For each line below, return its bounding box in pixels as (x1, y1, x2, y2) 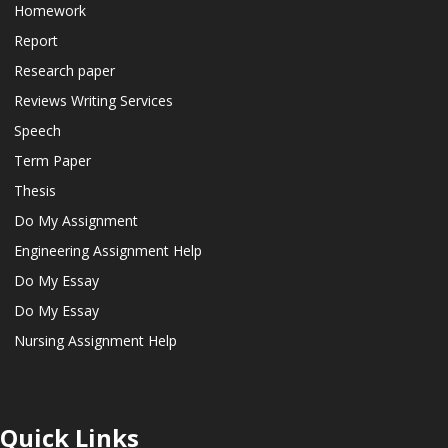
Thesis (14, 180, 56, 200)
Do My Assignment (14, 210, 138, 230)
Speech (14, 120, 61, 140)
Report (14, 30, 58, 50)
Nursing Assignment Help (14, 330, 177, 350)
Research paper (14, 60, 115, 80)
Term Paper (14, 150, 91, 170)
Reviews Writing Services (14, 90, 173, 110)
